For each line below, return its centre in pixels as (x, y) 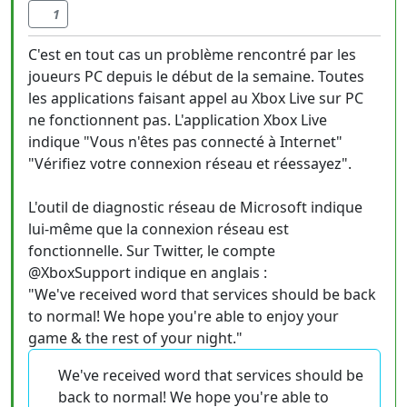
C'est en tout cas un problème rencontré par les (192, 55)
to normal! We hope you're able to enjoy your (184, 316)
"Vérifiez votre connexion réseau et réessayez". (190, 164)
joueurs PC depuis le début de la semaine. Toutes (196, 76)
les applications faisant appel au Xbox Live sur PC (196, 98)
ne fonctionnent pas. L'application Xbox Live (178, 120)
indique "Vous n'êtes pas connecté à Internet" (185, 142)
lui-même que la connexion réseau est (159, 229)
